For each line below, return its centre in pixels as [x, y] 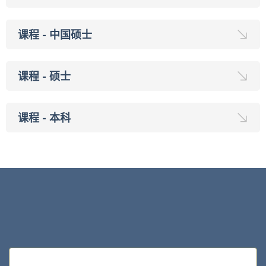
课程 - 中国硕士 [55, 34]
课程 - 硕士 [44, 76]
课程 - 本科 [44, 118]
